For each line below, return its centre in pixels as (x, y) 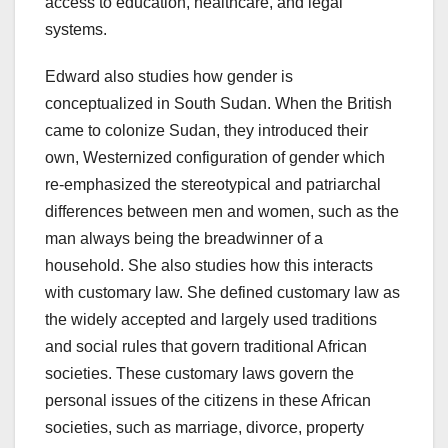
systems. (76, 30)
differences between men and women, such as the (222, 212)
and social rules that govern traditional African (206, 347)
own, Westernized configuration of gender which (215, 158)
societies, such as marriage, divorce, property (204, 428)
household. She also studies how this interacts (209, 266)
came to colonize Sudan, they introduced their (206, 131)
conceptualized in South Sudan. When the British (218, 104)
